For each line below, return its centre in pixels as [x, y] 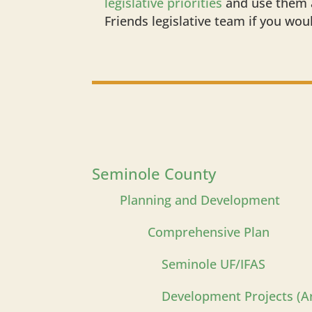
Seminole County [154, 173]
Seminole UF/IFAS [179, 264]
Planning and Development [200, 200]
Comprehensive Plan [209, 232]
